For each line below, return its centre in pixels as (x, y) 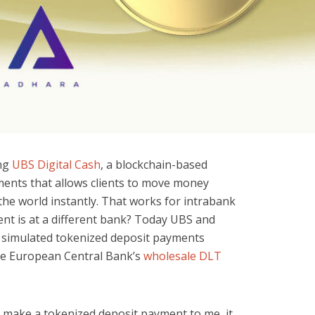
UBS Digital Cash (56, 165)
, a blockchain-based (154, 165)
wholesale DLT (182, 256)
